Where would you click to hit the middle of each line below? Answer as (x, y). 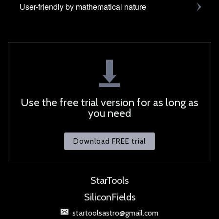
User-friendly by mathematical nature (83, 7)
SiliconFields (109, 197)
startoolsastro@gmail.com (115, 213)
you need (109, 113)
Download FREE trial (109, 141)
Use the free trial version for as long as (109, 103)
